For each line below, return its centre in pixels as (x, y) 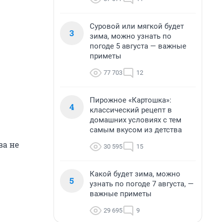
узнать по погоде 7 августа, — (142, 184)
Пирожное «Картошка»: (131, 100)
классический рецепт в (131, 110)
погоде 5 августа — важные (138, 46)
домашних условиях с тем (136, 120)
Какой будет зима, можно (135, 174)
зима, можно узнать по (131, 36)
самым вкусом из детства (136, 130)
